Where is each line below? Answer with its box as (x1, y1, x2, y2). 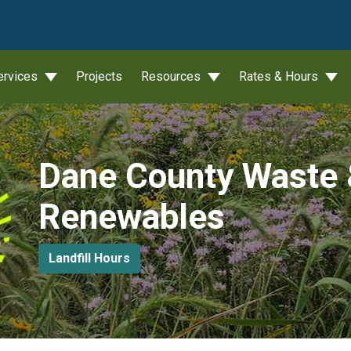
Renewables (38, 197, 225, 237)
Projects (76, 69, 122, 84)
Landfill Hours (48, 251, 130, 266)
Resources (141, 69, 204, 84)
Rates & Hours (239, 69, 321, 84)
